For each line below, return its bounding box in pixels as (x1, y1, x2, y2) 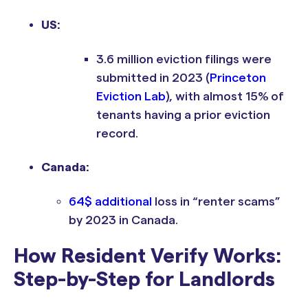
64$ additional (69, 195, 155, 208)
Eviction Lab (96, 89, 166, 102)
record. (96, 126, 138, 140)
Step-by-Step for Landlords (14, 269, 276, 290)
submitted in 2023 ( (96, 71, 210, 84)
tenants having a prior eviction (96, 108, 270, 121)
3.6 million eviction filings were (96, 52, 272, 65)
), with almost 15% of (166, 89, 284, 102)
